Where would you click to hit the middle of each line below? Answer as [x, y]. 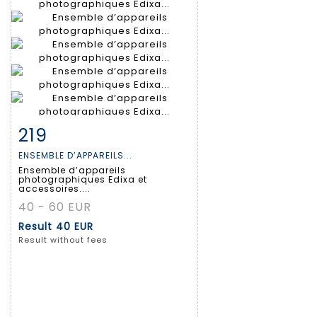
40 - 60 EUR [55, 207]
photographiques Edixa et [83, 180]
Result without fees [63, 240]
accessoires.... [54, 189]
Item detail [63, 133]
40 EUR [75, 227]
